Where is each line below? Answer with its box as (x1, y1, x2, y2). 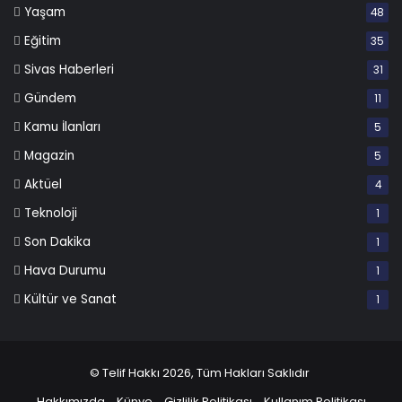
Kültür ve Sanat (24, 291, 117, 309)
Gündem (24, 90, 76, 108)
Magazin (24, 147, 74, 165)
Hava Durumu (24, 262, 106, 280)
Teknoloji (24, 205, 77, 223)
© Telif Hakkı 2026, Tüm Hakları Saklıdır (90, 364, 312, 382)
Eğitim (24, 32, 61, 50)
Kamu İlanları (24, 118, 100, 136)
